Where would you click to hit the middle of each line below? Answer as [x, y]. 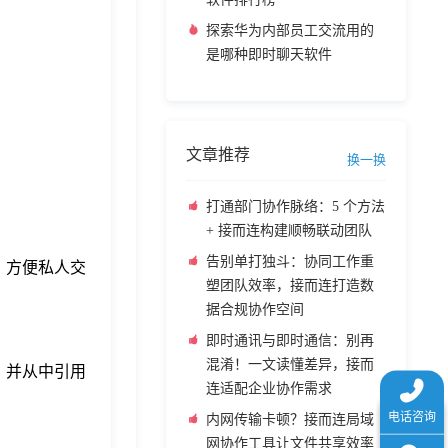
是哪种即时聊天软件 [269, 54]
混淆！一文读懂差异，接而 [290, 364]
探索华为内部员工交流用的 [290, 30]
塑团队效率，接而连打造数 [290, 285]
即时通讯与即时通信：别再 [290, 340]
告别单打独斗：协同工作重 [290, 261]
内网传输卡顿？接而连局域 [290, 419]
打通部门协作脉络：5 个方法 [295, 206]
